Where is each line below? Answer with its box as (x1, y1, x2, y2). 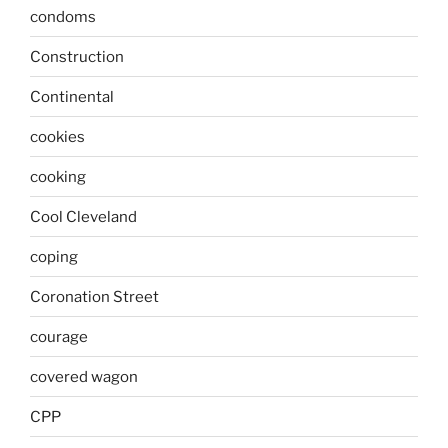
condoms (30, 7, 96, 26)
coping (30, 247, 78, 266)
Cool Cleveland (30, 207, 137, 226)
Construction (30, 47, 124, 66)
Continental (30, 87, 114, 106)
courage (30, 327, 88, 346)
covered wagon (30, 367, 138, 386)
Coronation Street (30, 287, 159, 306)
